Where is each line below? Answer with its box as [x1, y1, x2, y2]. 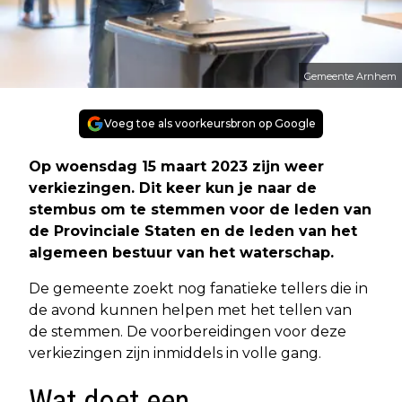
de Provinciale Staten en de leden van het [29, 222, 357, 240]
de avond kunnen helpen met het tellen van [29, 301, 352, 319]
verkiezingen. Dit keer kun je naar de [29, 179, 317, 197]
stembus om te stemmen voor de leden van [29, 200, 371, 218]
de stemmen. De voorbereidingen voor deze [29, 322, 346, 340]
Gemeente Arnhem [304, 69, 397, 83]
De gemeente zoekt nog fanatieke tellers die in [29, 279, 368, 297]
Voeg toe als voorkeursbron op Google [104, 116, 316, 130]
